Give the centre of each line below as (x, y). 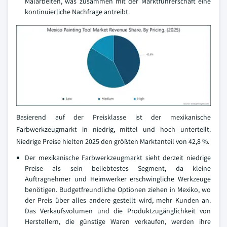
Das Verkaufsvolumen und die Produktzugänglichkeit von (118, 211)
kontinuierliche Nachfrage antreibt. (77, 11)
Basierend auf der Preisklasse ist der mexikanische (113, 117)
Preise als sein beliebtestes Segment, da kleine (118, 168)
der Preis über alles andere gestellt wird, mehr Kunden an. (118, 200)
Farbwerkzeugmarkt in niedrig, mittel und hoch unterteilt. (113, 129)
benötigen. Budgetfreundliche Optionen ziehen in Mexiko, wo (118, 190)
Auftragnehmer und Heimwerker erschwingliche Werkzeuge (118, 179)
